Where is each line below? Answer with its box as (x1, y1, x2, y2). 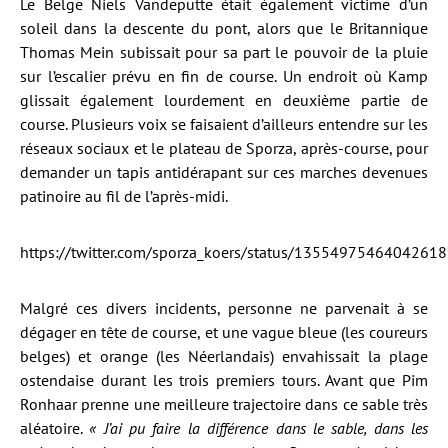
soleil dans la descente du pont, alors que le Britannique (20, 18, 428, 38)
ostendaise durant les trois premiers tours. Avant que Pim (20, 370, 428, 390)
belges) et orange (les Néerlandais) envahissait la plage (20, 346, 428, 366)
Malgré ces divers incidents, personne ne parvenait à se (20, 298, 428, 318)
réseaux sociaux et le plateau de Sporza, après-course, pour (20, 138, 428, 158)
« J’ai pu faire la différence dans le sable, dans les (89, 418, 429, 438)
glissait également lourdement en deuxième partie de (20, 90, 428, 110)
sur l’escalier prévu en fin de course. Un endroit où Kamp (20, 66, 428, 86)
